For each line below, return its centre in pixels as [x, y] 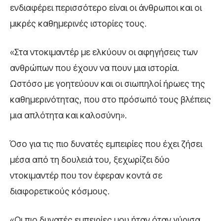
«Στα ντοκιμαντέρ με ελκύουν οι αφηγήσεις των [104, 52]
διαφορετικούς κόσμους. [60, 191]
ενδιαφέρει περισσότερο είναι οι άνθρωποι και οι [106, 8]
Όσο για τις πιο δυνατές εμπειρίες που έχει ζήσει [106, 144]
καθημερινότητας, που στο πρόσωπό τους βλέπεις [110, 100]
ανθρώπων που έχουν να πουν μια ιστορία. [94, 68]
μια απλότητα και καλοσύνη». [68, 115]
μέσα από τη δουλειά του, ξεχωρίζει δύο [90, 160]
